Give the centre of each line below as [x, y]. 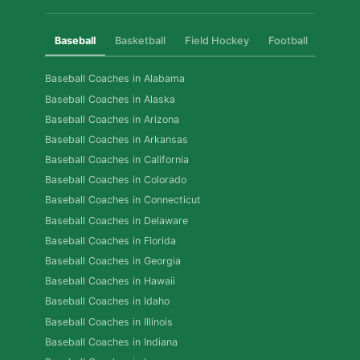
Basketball [140, 41]
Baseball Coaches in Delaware [117, 220]
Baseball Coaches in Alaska [110, 99]
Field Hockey [217, 41]
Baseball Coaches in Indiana [111, 342]
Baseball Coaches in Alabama [115, 79]
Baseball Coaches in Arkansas [117, 139]
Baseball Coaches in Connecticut [123, 200]
